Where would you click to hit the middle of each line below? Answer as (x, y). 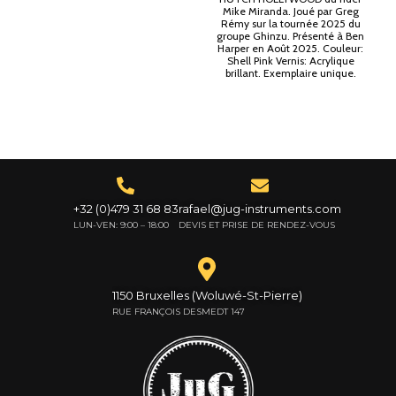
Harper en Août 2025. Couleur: (290, 49)
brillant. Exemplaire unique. (290, 73)
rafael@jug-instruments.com (259, 209)
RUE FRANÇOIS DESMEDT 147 (178, 312)
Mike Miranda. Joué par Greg (290, 11)
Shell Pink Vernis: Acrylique (290, 61)
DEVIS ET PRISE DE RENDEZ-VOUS (256, 225)
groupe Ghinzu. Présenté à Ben (290, 36)
